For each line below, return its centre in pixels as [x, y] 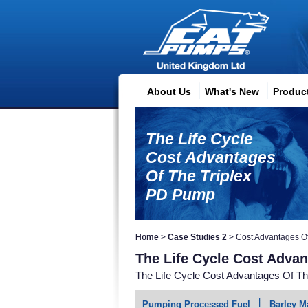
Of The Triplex [199, 176]
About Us [169, 91]
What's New [232, 91]
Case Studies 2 [197, 237]
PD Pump [180, 195]
